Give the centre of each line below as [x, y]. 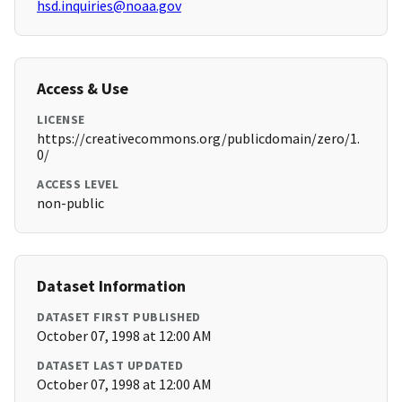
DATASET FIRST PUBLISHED [119, 317]
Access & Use [83, 89]
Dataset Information [111, 286]
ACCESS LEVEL [78, 184]
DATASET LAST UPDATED [110, 366]
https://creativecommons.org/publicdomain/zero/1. [198, 139]
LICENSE [61, 120]
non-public [70, 203]
